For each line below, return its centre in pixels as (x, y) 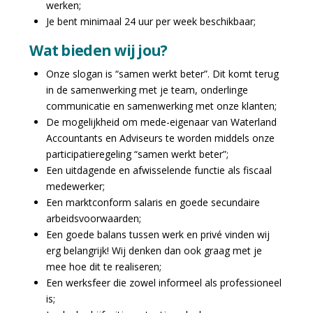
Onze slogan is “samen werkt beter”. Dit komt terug (162, 74)
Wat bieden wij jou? (99, 50)
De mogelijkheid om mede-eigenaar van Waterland (161, 122)
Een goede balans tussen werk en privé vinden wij (158, 235)
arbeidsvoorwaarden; (93, 219)
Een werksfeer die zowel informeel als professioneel (163, 283)
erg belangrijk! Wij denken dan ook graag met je (154, 251)
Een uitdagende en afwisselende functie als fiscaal (159, 170)
